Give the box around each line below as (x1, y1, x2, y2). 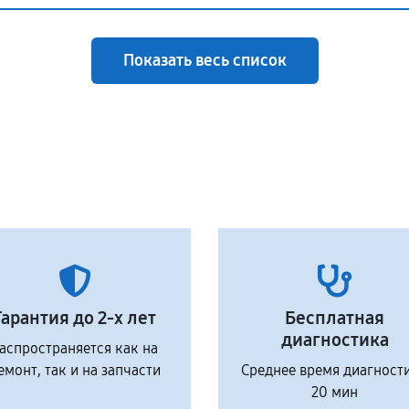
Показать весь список (122, 50, 287, 70)
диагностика (280, 329, 389, 351)
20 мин (311, 383, 358, 401)
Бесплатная (285, 307, 384, 329)
